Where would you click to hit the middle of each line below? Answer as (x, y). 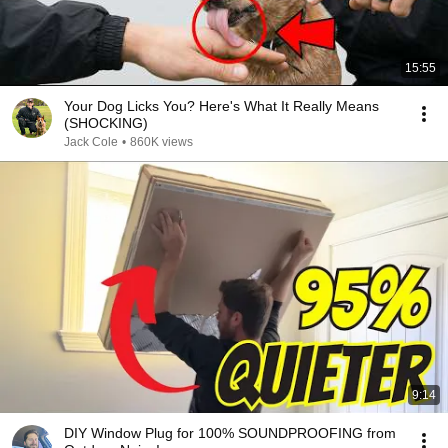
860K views (161, 142)
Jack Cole (91, 142)
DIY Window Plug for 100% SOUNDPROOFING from (230, 433)
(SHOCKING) (106, 123)
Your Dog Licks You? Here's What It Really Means (221, 106)
